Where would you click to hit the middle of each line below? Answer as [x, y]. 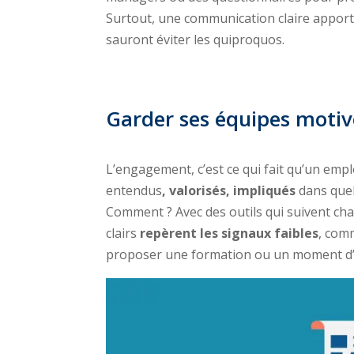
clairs [123, 233]
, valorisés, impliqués [229, 191]
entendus [134, 191]
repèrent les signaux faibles [230, 233]
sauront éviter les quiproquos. [196, 39]
